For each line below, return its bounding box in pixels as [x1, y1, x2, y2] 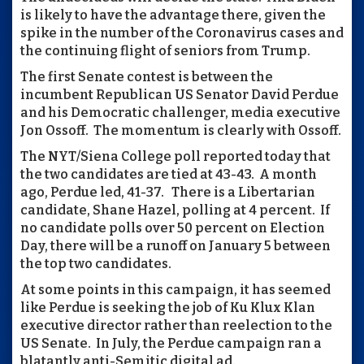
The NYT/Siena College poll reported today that [20, 148, 331, 164]
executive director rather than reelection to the [20, 317, 332, 333]
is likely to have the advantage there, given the [20, 6, 326, 23]
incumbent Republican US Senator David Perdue [20, 86, 339, 102]
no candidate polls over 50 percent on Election [20, 219, 325, 236]
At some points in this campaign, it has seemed [20, 281, 331, 297]
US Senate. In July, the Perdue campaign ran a [20, 335, 322, 351]
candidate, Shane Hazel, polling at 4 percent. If [20, 201, 330, 218]
